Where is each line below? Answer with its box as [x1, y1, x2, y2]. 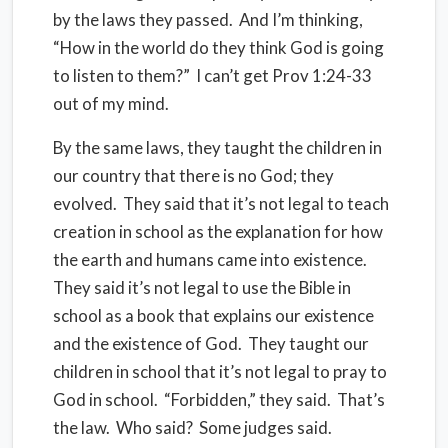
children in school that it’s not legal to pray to [53, 361, 387, 382]
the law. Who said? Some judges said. [53, 417, 338, 438]
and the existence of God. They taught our [53, 333, 369, 354]
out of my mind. [53, 93, 169, 114]
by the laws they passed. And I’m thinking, [53, 9, 363, 30]
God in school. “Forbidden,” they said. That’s [53, 389, 385, 410]
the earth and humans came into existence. [53, 249, 370, 270]
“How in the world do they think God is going [53, 37, 384, 58]
